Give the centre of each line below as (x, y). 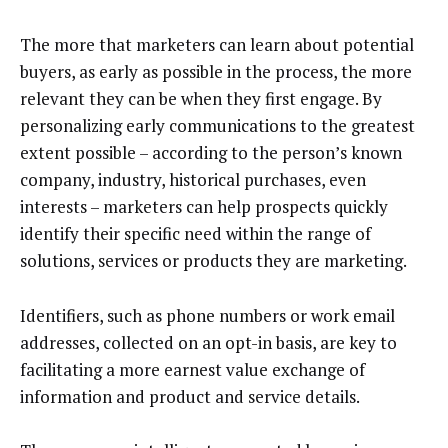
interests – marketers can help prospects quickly (204, 207)
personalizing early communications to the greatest (217, 126)
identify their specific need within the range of (195, 234)
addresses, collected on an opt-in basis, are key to (208, 342)
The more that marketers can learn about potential (217, 45)
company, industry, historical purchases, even (193, 180)
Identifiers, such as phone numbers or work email (207, 315)
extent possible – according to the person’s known (211, 153)
